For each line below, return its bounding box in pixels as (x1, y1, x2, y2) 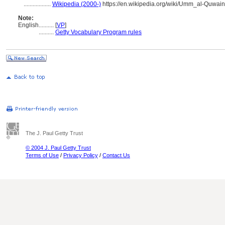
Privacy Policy (63, 152, 98, 158)
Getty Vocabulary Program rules (55, 29, 142, 36)
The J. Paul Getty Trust (26, 130, 83, 136)
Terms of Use (26, 152, 59, 158)
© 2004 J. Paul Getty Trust (26, 145, 91, 151)
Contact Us (102, 152, 130, 158)
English (18, 22, 39, 29)
